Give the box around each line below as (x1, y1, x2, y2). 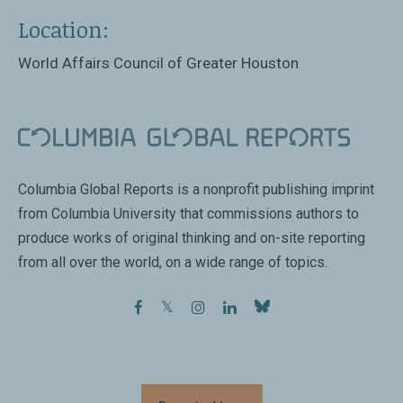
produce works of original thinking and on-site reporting (18, 228, 365, 246)
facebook (142, 298, 207, 317)
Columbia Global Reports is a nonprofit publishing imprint (18, 180, 374, 198)
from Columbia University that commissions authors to (18, 204, 359, 222)
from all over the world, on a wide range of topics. (18, 253, 327, 271)
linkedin (236, 298, 288, 317)
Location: (18, 13, 109, 44)
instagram (204, 298, 274, 317)
